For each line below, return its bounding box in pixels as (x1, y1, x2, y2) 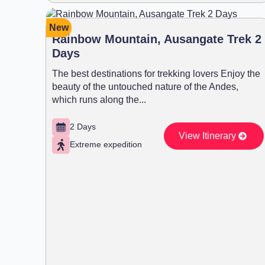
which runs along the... (52, 94, 146, 105)
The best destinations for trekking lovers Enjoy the (52, 68, 260, 79)
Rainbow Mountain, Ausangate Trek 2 (52, 32, 261, 46)
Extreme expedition (70, 140, 142, 150)
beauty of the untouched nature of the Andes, (52, 81, 238, 92)
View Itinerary (178, 130, 236, 141)
